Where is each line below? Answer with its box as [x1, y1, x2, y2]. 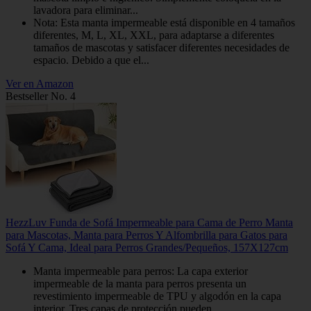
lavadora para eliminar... [33, 4, 138, 17]
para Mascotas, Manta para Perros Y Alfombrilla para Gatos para [6, 229, 287, 242]
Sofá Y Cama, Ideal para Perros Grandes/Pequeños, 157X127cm [6, 242, 288, 254]
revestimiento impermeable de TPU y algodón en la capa [33, 290, 281, 303]
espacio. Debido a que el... [33, 54, 149, 67]
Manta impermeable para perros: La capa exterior [33, 265, 248, 278]
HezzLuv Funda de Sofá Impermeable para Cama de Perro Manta [6, 217, 293, 229]
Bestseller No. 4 [6, 90, 76, 103]
